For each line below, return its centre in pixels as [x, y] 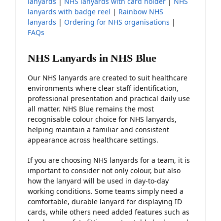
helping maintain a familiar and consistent [98, 130]
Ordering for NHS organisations [117, 22]
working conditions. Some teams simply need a [106, 191]
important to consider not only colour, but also [104, 170]
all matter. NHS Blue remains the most [91, 109]
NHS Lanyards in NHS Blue [92, 58]
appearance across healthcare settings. [93, 140]
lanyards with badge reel [69, 11]
